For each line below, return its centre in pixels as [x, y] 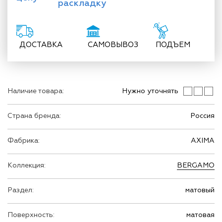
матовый [200, 190]
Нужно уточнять [150, 91]
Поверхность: [31, 215]
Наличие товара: [36, 91]
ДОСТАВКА [41, 45]
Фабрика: [24, 140]
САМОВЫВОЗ [113, 45]
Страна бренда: [34, 116]
